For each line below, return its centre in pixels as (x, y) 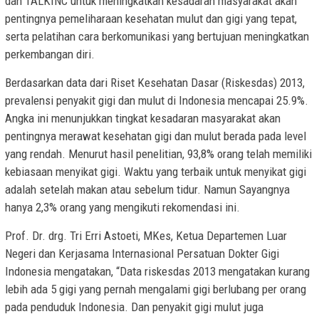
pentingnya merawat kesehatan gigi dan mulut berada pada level (156, 136)
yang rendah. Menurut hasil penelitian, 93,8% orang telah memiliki (158, 154)
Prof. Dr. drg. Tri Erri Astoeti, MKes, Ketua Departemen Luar (146, 236)
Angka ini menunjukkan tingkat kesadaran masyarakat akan (143, 119)
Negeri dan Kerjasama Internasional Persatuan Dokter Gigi (142, 254)
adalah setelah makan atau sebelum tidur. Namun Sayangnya (147, 190)
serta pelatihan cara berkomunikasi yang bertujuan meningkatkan (157, 37)
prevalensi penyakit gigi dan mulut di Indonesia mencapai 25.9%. (157, 101)
